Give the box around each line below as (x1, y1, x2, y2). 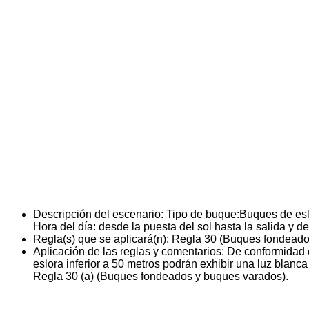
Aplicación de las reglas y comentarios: (33, 245, 224, 257)
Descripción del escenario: (33, 208, 163, 220)
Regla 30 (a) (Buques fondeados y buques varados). (33, 270, 288, 282)
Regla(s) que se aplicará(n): (33, 232, 169, 245)
